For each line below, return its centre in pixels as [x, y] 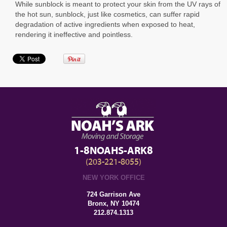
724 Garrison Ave [113, 194]
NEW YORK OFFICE [113, 177]
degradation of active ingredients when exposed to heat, [105, 24]
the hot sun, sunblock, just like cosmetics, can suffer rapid [107, 14]
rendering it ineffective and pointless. [74, 34]
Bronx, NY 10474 [113, 203]
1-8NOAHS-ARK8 [113, 151]
